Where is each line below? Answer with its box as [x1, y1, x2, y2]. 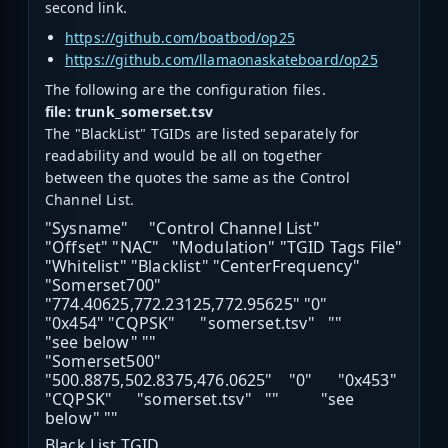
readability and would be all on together [45, 146, 323, 166]
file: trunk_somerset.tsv [45, 102, 213, 122]
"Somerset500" [45, 350, 162, 373]
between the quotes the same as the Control [45, 168, 350, 188]
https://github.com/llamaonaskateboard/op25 [65, 50, 378, 70]
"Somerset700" [45, 274, 162, 297]
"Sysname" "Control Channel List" [45, 217, 358, 240]
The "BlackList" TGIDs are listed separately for [45, 124, 360, 144]
